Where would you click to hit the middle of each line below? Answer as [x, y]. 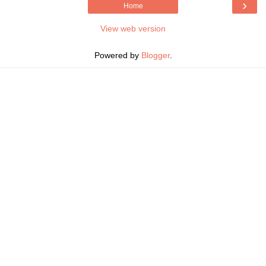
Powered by [118, 55]
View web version [133, 28]
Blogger [155, 55]
